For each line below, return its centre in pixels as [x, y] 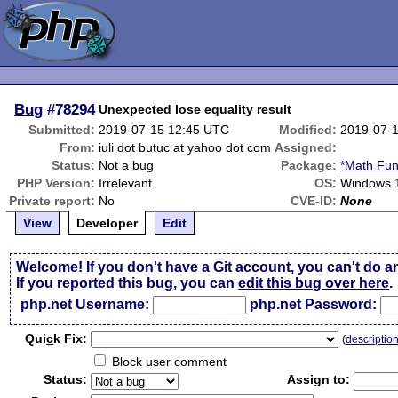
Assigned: [306, 147]
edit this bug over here [314, 283]
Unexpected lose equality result [195, 109]
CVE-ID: [314, 201]
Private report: [52, 201]
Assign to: [319, 379]
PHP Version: [56, 183]
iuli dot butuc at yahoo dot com [185, 147]
